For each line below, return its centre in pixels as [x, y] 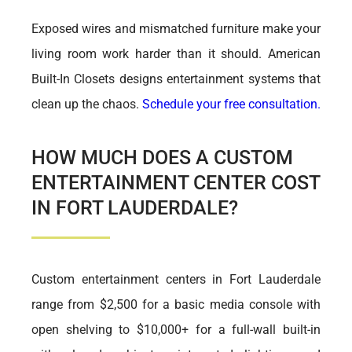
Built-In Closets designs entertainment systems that [176, 79]
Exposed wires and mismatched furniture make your [176, 29]
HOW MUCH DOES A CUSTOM [162, 158]
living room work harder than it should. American [176, 54]
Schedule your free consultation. [231, 104]
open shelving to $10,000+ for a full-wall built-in [176, 330]
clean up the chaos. [85, 104]
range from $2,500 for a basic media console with [176, 304]
